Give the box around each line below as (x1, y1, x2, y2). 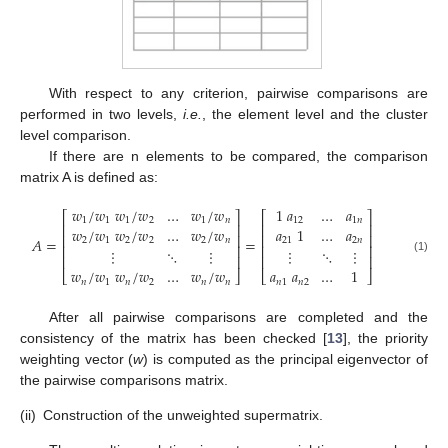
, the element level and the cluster (202, 106, 428, 123)
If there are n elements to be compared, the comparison (48, 148, 428, 165)
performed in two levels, (20, 106, 183, 123)
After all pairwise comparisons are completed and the (48, 308, 428, 325)
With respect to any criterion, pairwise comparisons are (48, 85, 428, 102)
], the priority (342, 329, 429, 346)
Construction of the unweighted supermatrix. (43, 406, 323, 423)
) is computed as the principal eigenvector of (143, 350, 429, 367)
